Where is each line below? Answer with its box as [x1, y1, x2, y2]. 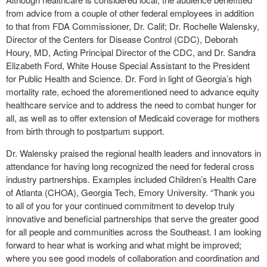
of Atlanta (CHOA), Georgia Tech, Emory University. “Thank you [6, 186, 254, 198]
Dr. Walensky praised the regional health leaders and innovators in [6, 147, 261, 159]
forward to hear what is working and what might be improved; [6, 238, 241, 251]
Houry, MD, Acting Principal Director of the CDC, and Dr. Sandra [6, 46, 256, 58]
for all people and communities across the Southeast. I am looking [6, 225, 261, 238]
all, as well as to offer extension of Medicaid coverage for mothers [6, 111, 260, 124]
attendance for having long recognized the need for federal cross [6, 160, 254, 172]
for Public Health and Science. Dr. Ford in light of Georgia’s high [6, 72, 252, 85]
